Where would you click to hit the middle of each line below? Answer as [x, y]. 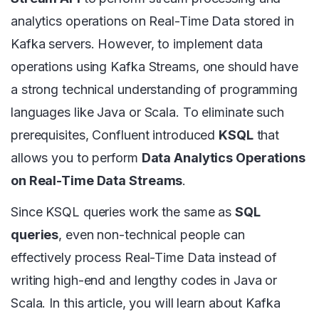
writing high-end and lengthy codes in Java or [144, 281]
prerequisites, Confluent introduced [115, 135]
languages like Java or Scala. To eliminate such [147, 113]
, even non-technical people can [152, 235]
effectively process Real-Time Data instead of [144, 258]
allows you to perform [76, 158]
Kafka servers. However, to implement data [137, 44]
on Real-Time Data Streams [97, 181]
